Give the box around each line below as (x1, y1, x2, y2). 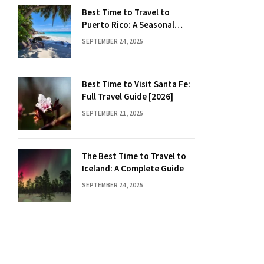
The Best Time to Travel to (82, 150, 186, 161)
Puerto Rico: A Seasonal (82, 19, 174, 30)
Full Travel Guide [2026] (82, 91, 173, 102)
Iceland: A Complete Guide (82, 163, 184, 174)
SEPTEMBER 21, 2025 (82, 109, 143, 117)
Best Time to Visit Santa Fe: (82, 78, 190, 90)
